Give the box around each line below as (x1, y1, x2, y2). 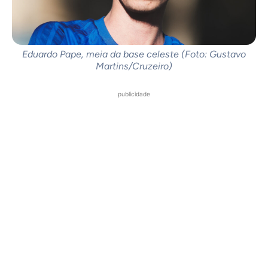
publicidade (118, 90, 150, 98)
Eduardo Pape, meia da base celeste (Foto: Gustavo (22, 48, 246, 60)
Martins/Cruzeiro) (96, 60, 172, 72)
